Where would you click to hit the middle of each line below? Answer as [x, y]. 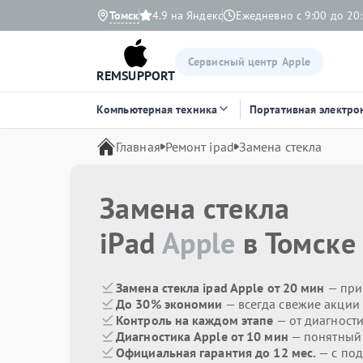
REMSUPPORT [136, 75]
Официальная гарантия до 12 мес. [216, 352]
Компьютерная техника [157, 109]
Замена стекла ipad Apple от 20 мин [220, 288]
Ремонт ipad [199, 147]
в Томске [295, 243]
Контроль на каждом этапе [195, 320]
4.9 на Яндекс [187, 15]
